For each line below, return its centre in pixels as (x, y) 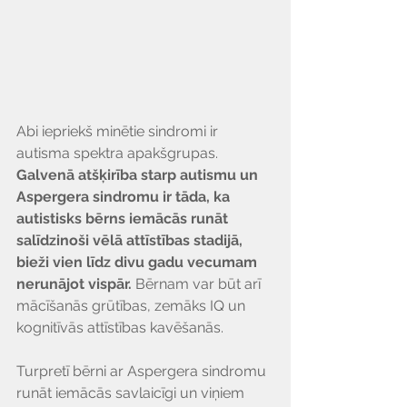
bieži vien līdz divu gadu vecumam (139, 263)
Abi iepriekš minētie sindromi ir (119, 132)
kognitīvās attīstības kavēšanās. (122, 328)
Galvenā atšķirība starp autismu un (139, 175)
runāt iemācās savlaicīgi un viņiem (132, 393)
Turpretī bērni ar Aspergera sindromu (143, 372)
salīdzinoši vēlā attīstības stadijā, (131, 241)
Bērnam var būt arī (200, 284)
